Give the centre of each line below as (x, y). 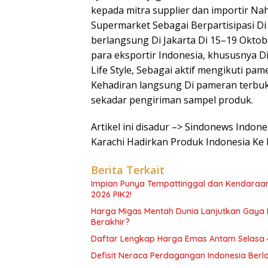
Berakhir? (110, 222)
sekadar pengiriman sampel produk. (172, 100)
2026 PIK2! (111, 194)
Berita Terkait (128, 170)
